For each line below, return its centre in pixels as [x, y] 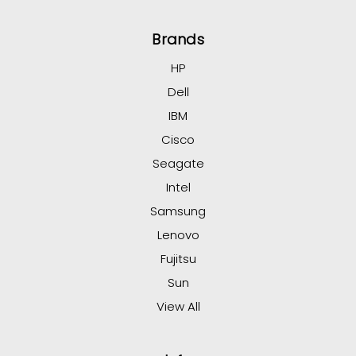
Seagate [178, 164]
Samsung [178, 211]
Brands [178, 40]
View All [178, 307]
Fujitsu [178, 259]
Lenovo [178, 235]
